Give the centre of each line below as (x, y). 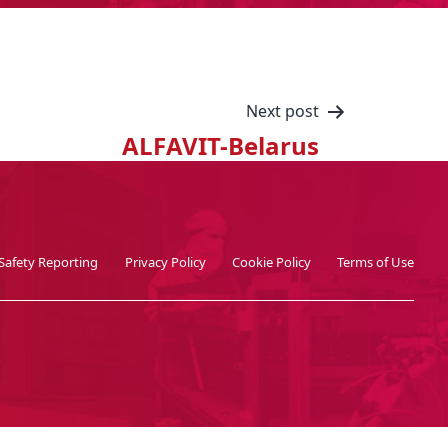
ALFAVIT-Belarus (220, 145)
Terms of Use (376, 261)
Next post (282, 111)
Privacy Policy (165, 261)
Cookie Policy (272, 261)
